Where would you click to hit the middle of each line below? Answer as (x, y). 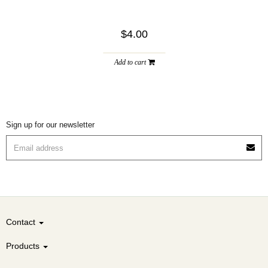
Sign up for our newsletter (50, 125)
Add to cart (131, 62)
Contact (22, 222)
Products (24, 246)
